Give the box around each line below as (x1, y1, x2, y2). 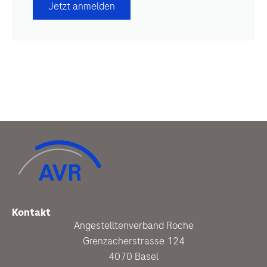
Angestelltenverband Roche (73, 218, 194, 233)
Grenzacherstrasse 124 (82, 234, 185, 249)
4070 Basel (108, 249, 159, 264)
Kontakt (12, 205, 51, 220)
